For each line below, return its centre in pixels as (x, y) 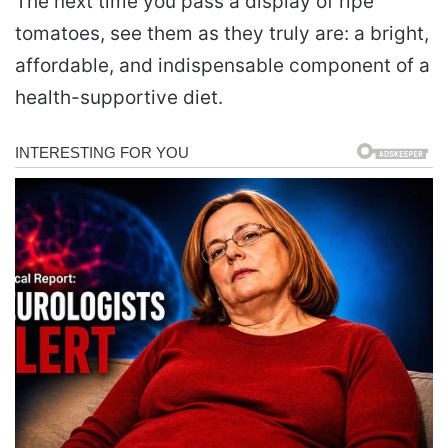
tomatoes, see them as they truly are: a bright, (222, 33)
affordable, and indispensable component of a (222, 65)
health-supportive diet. (119, 97)
